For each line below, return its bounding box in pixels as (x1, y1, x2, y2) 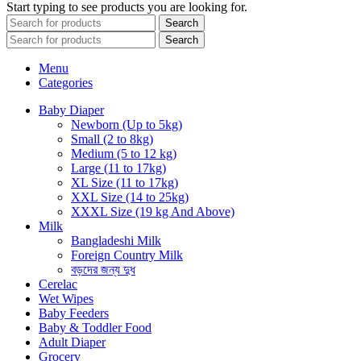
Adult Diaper (39, 334, 106, 349)
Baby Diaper (39, 102, 104, 117)
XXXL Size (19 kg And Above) (71, 204, 234, 218)
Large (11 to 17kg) (71, 160, 166, 175)
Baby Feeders (39, 305, 109, 320)
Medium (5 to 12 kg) (71, 146, 176, 160)
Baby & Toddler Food (39, 320, 151, 334)
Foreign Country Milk (71, 247, 183, 262)
